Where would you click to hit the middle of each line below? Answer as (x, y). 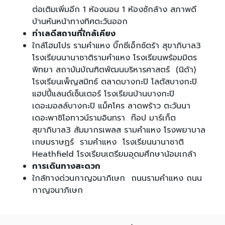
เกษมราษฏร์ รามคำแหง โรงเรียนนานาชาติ (108, 142)
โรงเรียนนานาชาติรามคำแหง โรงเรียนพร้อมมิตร (115, 58)
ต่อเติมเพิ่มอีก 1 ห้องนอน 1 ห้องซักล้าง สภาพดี (114, 9)
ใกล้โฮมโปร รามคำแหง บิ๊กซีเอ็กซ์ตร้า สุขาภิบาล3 (117, 45)
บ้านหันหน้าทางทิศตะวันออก (80, 21)
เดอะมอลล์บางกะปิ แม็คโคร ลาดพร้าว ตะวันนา (113, 106)
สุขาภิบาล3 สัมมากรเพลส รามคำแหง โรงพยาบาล (119, 130)
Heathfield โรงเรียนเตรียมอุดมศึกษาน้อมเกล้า (114, 154)
